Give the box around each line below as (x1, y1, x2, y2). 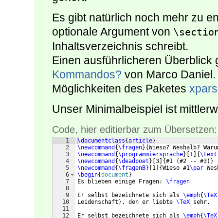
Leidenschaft (77, 199, 118, 206)
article (128, 137, 152, 145)
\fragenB (118, 164, 145, 172)
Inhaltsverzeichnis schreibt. (52, 40, 188, 53)
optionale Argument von (52, 25, 173, 38)
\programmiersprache (118, 151, 183, 158)
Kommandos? (52, 68, 122, 81)
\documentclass (77, 137, 125, 145)
